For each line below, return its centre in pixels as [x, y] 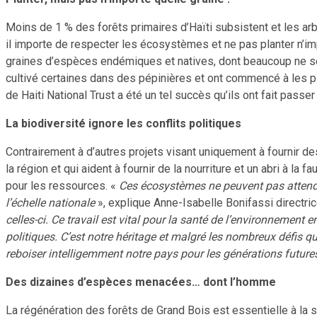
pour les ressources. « [62, 185]
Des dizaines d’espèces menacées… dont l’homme [141, 282]
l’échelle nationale [50, 202]
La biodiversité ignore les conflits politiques [123, 123]
